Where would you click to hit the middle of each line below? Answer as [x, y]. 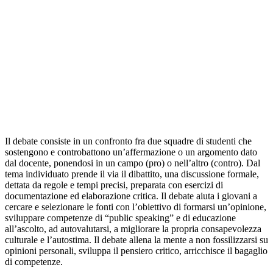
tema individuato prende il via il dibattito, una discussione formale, [132, 174]
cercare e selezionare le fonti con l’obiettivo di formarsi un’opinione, [136, 207]
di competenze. [34, 262]
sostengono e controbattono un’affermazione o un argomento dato [131, 152]
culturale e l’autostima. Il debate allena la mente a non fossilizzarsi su [136, 240]
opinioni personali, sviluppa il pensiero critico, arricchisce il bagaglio [136, 251]
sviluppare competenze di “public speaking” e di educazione [120, 218]
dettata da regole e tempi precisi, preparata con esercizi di [114, 185]
